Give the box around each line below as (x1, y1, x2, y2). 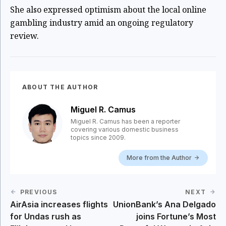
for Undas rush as (10, 211, 81, 222)
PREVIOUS (20, 188, 58, 196)
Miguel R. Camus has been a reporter (71, 118, 180, 126)
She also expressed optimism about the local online (10, 4, 206, 16)
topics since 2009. (71, 134, 126, 142)
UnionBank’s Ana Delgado (113, 199, 216, 210)
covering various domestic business (71, 126, 179, 134)
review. (10, 30, 41, 42)
